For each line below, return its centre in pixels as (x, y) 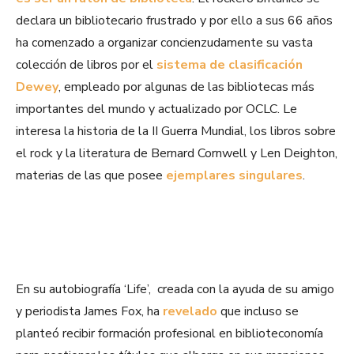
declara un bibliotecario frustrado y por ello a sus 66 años (174, 21)
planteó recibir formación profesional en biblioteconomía (169, 334)
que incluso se (258, 312)
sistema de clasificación (230, 65)
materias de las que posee (91, 176)
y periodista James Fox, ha (89, 312)
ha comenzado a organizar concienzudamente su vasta (164, 43)
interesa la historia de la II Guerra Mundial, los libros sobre (176, 132)
